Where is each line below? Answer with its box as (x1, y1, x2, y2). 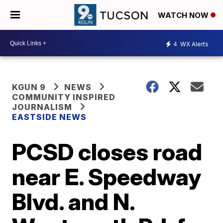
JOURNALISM (12, 102, 73, 112)
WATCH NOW (158, 10, 211, 20)
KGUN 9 (12, 82, 46, 92)
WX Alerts (179, 40, 209, 48)
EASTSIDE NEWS (12, 112, 87, 122)
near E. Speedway (12, 163, 202, 191)
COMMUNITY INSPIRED (12, 92, 116, 102)
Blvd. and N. (12, 188, 135, 216)
